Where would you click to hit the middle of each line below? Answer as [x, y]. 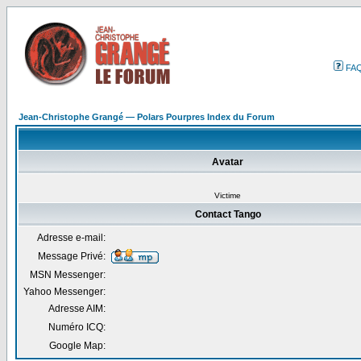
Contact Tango [228, 214]
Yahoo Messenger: [64, 292]
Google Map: [77, 346]
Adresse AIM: [77, 309]
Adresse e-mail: [71, 238]
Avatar [228, 162]
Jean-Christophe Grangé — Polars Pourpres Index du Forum [147, 117]
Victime [227, 195]
